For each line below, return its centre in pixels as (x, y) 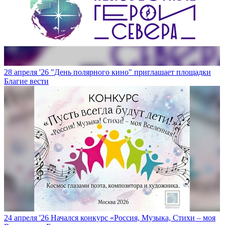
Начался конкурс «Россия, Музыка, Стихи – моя (133, 217)
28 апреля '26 (26, 72)
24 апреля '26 (26, 217)
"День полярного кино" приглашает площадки (131, 72)
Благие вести (26, 81)
